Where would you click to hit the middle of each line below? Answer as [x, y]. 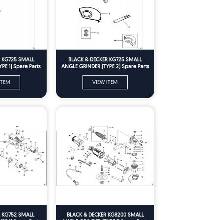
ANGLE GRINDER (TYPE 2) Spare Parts [105, 66]
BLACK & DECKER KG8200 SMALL [105, 214]
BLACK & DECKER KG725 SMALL [105, 59]
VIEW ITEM [105, 82]
